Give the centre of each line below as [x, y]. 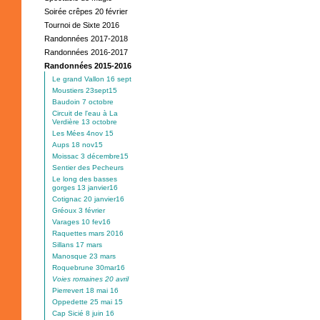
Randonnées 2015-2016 [88, 66]
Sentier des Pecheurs [88, 167]
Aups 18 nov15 [77, 145]
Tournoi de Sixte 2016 [82, 25]
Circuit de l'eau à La [85, 113]
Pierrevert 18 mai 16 [85, 290]
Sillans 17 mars [77, 245]
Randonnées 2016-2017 [86, 52]
